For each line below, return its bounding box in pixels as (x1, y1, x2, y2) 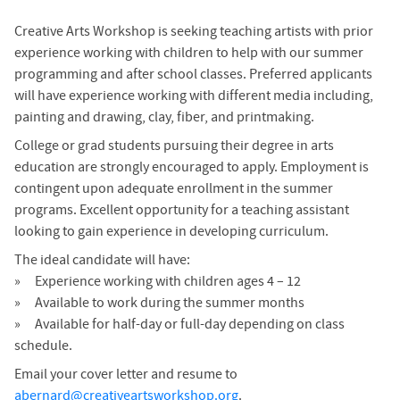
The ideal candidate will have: (14, 251, 190, 269)
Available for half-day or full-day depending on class (35, 315, 345, 333)
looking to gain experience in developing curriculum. (14, 222, 329, 240)
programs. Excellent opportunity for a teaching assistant (14, 201, 349, 219)
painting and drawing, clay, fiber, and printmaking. (14, 108, 317, 126)
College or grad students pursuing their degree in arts (14, 137, 334, 154)
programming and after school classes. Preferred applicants (14, 65, 372, 83)
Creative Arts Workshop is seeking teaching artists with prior (14, 22, 373, 40)
